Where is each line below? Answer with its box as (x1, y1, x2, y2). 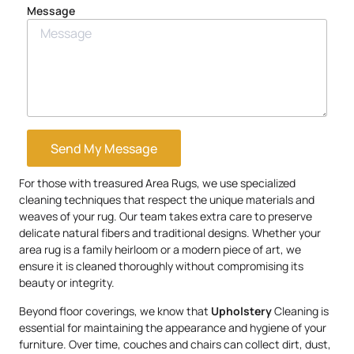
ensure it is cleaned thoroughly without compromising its (19, 258, 303, 274)
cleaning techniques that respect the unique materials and (19, 192, 314, 208)
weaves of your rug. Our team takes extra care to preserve (19, 209, 312, 224)
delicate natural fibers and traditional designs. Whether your (19, 225, 321, 241)
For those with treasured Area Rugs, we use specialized (19, 175, 296, 191)
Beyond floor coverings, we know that (19, 303, 211, 318)
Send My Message (51, 139, 157, 157)
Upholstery (211, 303, 272, 318)
